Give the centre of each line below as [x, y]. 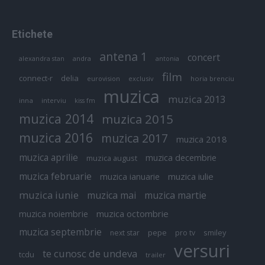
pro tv [185, 232]
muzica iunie [49, 195]
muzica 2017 [135, 138]
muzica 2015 [138, 119]
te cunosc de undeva [90, 253]
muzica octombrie [132, 213]
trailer [156, 254]
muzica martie [175, 195]
